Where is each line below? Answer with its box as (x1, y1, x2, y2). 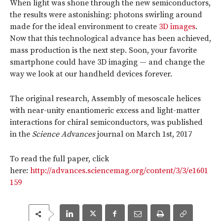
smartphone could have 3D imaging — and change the (10, 57, 205, 67)
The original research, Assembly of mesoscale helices (10, 93, 201, 104)
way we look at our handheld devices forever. (10, 69, 172, 79)
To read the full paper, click (10, 153, 109, 164)
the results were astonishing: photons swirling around (10, 9, 202, 20)
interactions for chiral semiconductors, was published (10, 117, 203, 127)
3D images (159, 21, 195, 32)
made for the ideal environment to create (10, 21, 159, 32)
